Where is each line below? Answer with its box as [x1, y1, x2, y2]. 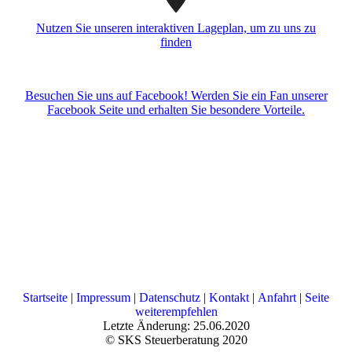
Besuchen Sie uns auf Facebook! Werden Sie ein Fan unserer [24, 88, 328, 102]
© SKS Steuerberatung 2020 [104, 332, 247, 346]
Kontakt [209, 290, 249, 304]
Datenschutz [139, 290, 200, 304]
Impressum [76, 290, 130, 304]
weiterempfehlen [134, 304, 218, 318]
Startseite [23, 290, 68, 304]
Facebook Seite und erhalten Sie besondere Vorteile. [47, 102, 305, 116]
